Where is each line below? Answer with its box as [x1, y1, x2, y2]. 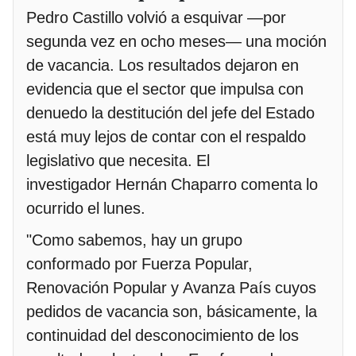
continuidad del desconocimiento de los [26, 326, 299, 346]
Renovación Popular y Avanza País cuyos [26, 278, 316, 298]
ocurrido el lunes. [26, 199, 145, 219]
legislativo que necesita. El [26, 151, 210, 171]
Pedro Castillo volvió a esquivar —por [26, 8, 286, 28]
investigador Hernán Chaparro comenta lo [26, 175, 318, 195]
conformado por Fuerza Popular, [26, 254, 253, 274]
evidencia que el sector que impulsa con [26, 79, 304, 99]
